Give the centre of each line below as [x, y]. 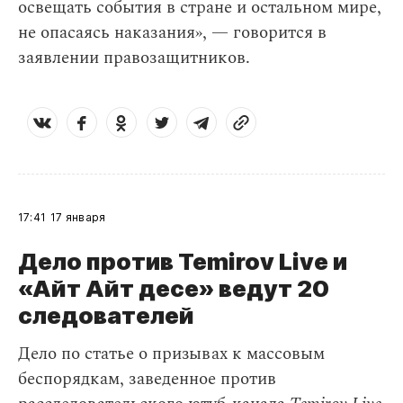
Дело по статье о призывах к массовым [171, 354]
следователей [106, 316]
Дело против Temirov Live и [183, 262]
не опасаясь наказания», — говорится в [172, 33]
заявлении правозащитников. [134, 58]
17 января [78, 218]
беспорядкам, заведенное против [147, 380]
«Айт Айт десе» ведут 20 [174, 289]
